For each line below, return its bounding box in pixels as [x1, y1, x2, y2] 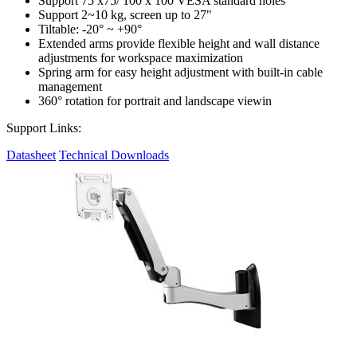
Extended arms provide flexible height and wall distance [38, 37, 320, 50]
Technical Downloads [59, 148, 169, 162]
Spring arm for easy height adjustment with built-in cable [38, 65, 323, 79]
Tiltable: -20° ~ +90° [38, 22, 142, 36]
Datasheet [6, 148, 56, 162]
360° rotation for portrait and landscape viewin [38, 94, 272, 108]
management [38, 80, 102, 93]
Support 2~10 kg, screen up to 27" [38, 8, 212, 22]
